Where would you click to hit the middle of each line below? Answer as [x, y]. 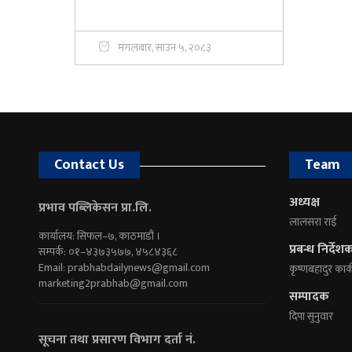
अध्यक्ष [304, 202]
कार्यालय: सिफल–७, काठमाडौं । [99, 236]
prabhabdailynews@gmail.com [138, 267]
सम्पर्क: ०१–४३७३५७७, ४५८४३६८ [108, 251]
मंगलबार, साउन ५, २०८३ [164, 47]
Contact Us [89, 165]
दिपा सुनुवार [311, 316]
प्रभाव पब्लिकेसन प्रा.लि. [95, 207]
